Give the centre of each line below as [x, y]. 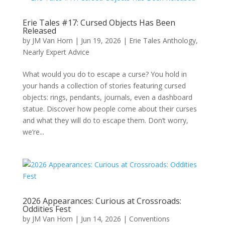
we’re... [33, 132]
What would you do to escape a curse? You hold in [104, 74]
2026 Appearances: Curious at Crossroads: [102, 201]
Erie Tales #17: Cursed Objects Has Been [99, 23]
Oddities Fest [46, 209]
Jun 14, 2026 [101, 219]
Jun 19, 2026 [101, 40]
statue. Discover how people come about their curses [109, 109]
